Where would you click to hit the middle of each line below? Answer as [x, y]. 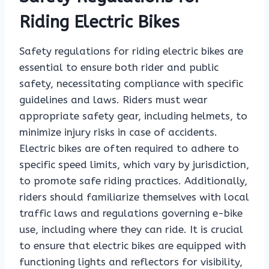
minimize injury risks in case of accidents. [118, 132]
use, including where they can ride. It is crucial [131, 230]
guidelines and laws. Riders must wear [113, 100]
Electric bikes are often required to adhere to [129, 149]
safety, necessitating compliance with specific [131, 84]
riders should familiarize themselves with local [134, 197]
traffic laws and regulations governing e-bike [131, 213]
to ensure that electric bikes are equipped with [133, 246]
